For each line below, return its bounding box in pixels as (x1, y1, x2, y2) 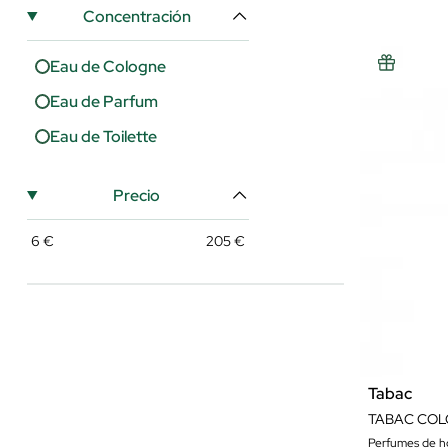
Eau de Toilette (50, 126, 157, 147)
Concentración (82, 6, 191, 27)
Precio (113, 185, 161, 206)
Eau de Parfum (50, 91, 158, 112)
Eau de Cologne (50, 56, 166, 77)
